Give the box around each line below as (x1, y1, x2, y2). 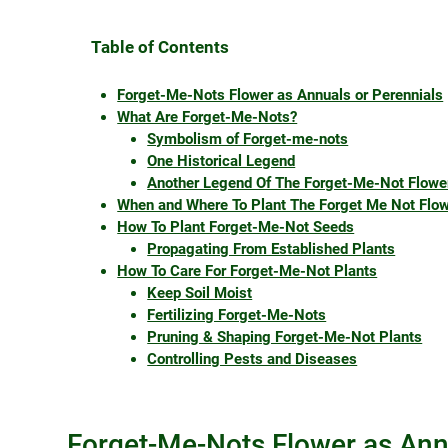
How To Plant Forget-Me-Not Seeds (117, 218, 355, 237)
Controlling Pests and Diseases (147, 350, 358, 369)
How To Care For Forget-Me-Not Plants (117, 262, 378, 281)
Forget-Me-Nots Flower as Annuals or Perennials (117, 86, 444, 105)
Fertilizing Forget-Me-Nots (147, 306, 327, 325)
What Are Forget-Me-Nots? (117, 108, 298, 127)
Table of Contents (91, 38, 229, 58)
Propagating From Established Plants (147, 240, 396, 259)
